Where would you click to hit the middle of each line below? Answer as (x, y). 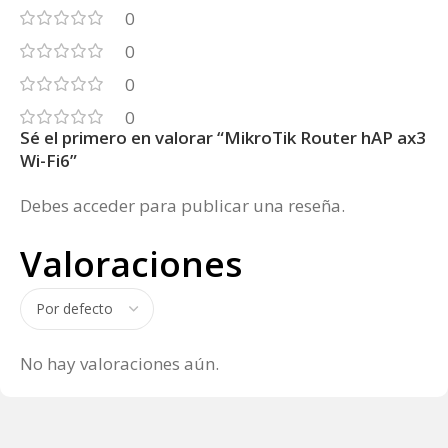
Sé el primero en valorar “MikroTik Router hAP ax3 (223, 138)
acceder (104, 206)
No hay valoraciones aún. (119, 364)
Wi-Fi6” (48, 161)
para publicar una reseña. (240, 206)
